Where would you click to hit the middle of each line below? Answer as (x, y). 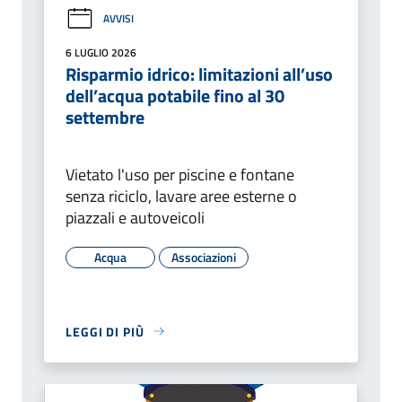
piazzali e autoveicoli (135, 217)
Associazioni (204, 257)
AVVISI (118, 19)
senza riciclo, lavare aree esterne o (181, 196)
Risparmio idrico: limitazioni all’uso (199, 74)
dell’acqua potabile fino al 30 (175, 95)
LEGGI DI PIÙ (105, 331)
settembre (105, 117)
